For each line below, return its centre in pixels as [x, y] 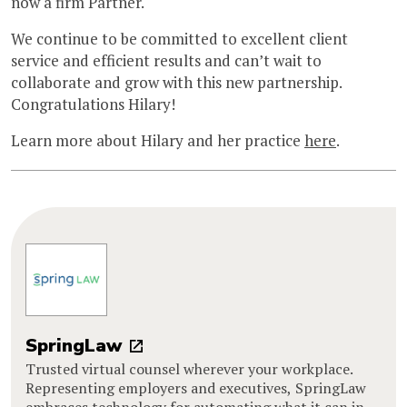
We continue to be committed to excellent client [179, 38]
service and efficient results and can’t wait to [166, 60]
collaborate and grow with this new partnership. [179, 82]
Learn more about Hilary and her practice [158, 140]
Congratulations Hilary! [93, 104]
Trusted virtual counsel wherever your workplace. [189, 368]
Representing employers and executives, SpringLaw [196, 387]
